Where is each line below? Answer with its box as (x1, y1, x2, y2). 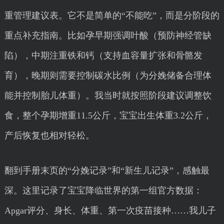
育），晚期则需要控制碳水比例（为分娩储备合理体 (4, 70, 211, 80)
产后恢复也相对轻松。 (4, 130, 94, 140)
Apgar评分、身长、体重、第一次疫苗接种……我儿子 (4, 205, 216, 215)
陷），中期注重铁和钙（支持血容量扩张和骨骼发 (4, 50, 202, 60)
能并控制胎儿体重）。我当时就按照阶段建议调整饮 (4, 90, 211, 100)
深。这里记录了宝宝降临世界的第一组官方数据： (4, 185, 202, 195)
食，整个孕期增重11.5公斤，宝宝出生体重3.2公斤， (4, 110, 212, 120)
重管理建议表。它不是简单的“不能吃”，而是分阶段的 (4, 10, 219, 20)
